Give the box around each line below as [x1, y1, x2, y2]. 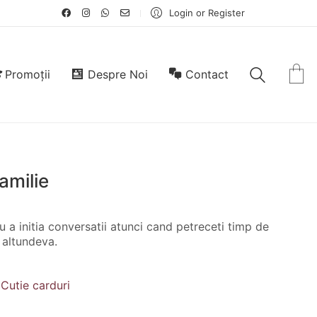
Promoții [5, 67, 51, 81]
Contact [185, 67, 229, 81]
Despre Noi [88, 67, 149, 81]
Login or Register [169, 7, 245, 18]
